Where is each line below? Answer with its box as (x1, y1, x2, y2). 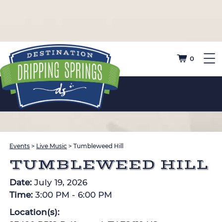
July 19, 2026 (34, 177, 88, 187)
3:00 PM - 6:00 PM (35, 190, 112, 200)
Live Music (36, 142, 67, 150)
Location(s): (9, 207, 62, 217)
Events (9, 142, 30, 150)
